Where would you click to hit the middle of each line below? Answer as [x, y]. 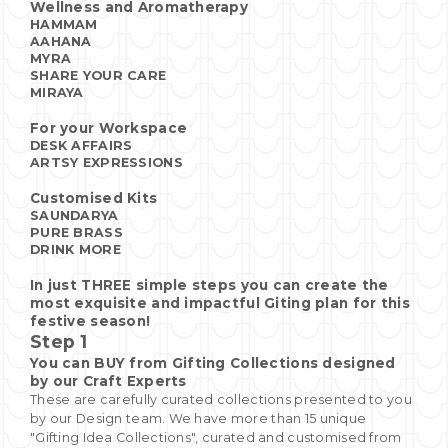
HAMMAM [64, 24]
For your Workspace [109, 127]
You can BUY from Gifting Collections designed [213, 362]
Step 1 [59, 341]
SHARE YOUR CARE [98, 75]
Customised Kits [94, 197]
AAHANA [61, 41]
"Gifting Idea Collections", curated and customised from [216, 437]
